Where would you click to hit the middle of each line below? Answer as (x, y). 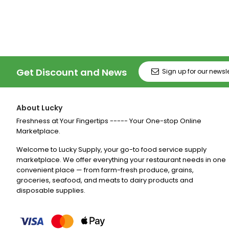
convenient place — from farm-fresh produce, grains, (105, 170)
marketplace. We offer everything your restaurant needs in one (121, 159)
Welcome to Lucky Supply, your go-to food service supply (111, 149)
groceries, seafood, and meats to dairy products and (105, 180)
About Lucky (39, 108)
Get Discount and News (72, 72)
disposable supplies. (51, 190)
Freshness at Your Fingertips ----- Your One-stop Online (109, 121)
